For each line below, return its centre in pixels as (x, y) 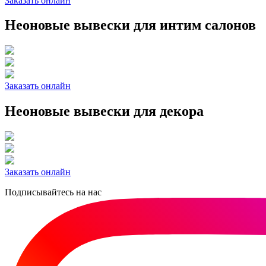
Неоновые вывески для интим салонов (130, 25)
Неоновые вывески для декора (104, 111)
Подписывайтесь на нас (53, 192)
